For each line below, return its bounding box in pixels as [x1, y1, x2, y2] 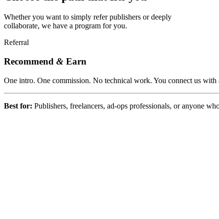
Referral [4, 38, 29, 47]
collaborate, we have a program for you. [4, 22, 127, 30]
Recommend [4, 56, 56, 67]
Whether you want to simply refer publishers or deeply [4, 13, 172, 22]
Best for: [4, 101, 34, 110]
